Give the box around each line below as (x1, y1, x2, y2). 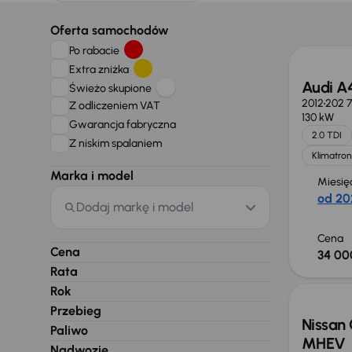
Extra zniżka (69, 62, 134, 76)
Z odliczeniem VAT (69, 98, 163, 112)
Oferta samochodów (50, 22, 169, 38)
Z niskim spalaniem (69, 136, 164, 150)
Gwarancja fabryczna (69, 117, 178, 131)
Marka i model (50, 167, 134, 183)
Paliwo (50, 322, 88, 338)
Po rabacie (69, 43, 124, 57)
